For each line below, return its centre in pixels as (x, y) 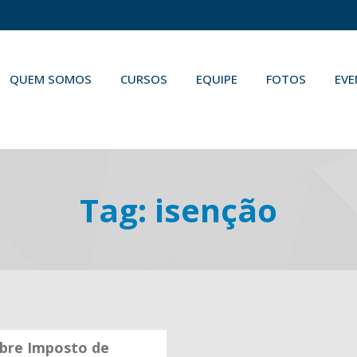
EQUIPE (217, 79)
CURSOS (144, 79)
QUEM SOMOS (51, 79)
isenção (216, 210)
